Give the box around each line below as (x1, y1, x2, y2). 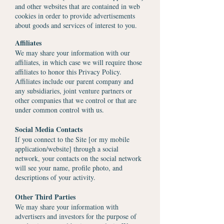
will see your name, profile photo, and (15, 163, 122, 172)
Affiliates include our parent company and (15, 76, 133, 86)
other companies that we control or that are (15, 95, 136, 105)
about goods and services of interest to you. (15, 20, 137, 30)
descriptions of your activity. (15, 172, 95, 182)
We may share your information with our (15, 48, 130, 57)
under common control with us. (15, 105, 104, 114)
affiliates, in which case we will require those (15, 57, 142, 67)
